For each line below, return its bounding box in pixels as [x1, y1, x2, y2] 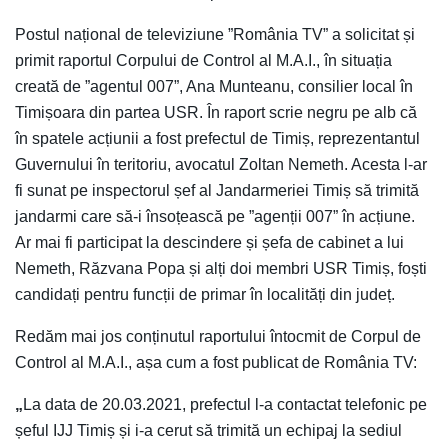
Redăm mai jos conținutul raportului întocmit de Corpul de [15, 327, 421, 345]
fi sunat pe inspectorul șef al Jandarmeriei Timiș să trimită [15, 181, 419, 199]
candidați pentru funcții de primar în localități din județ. [15, 285, 395, 303]
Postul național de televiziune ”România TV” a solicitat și [15, 25, 415, 43]
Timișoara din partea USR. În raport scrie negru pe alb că [15, 103, 417, 121]
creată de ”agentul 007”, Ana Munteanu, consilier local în [15, 77, 413, 95]
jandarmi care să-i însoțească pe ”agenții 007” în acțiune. [15, 207, 415, 225]
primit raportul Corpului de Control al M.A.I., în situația [15, 51, 392, 69]
